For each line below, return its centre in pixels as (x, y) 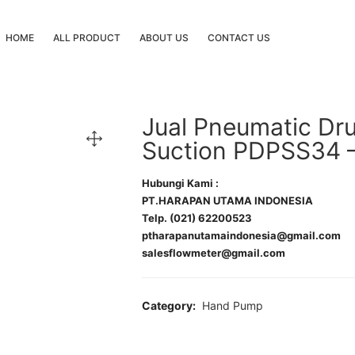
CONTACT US (239, 38)
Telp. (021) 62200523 (197, 218)
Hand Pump (233, 305)
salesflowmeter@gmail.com (214, 253)
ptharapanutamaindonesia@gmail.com (241, 235)
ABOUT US (164, 38)
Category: (170, 305)
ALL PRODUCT (86, 38)
